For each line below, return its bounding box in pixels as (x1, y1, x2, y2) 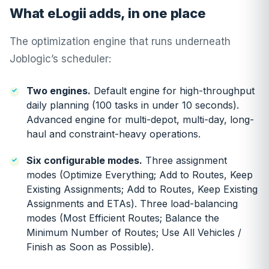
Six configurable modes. (26, 154, 142, 166)
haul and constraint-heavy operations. (26, 128, 201, 140)
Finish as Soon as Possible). (26, 241, 154, 253)
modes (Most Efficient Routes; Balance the (26, 212, 219, 224)
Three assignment (142, 154, 227, 166)
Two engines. (26, 85, 91, 97)
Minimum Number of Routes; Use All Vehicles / (26, 226, 241, 238)
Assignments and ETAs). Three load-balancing (26, 198, 238, 210)
